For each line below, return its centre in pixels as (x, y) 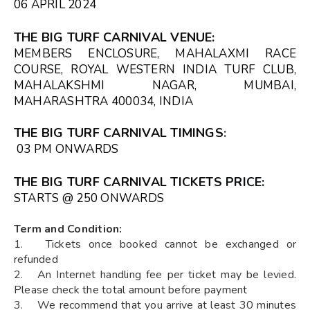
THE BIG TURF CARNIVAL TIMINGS (119, 133)
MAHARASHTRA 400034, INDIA (104, 101)
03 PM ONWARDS (66, 149)
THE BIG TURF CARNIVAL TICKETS (118, 182)
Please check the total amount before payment (131, 290)
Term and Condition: (68, 229)
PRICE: (243, 182)
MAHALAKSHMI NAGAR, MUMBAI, (155, 85)
